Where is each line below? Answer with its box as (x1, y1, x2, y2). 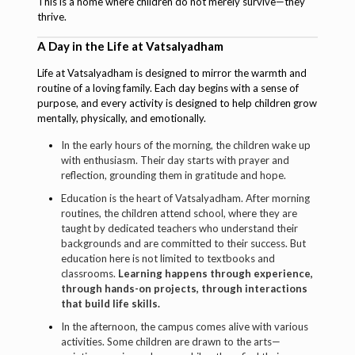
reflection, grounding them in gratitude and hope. (60, 168, 286, 181)
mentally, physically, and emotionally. (36, 111, 206, 124)
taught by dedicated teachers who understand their (60, 221, 298, 235)
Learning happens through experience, (117, 266, 313, 280)
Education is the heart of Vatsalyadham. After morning (60, 191, 310, 204)
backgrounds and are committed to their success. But (60, 236, 306, 250)
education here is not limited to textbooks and (60, 251, 275, 265)
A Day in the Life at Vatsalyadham (36, 38, 223, 53)
